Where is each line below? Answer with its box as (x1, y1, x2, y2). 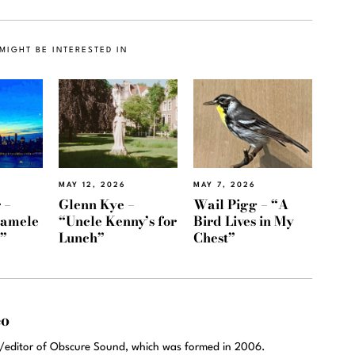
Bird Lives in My (193, 210, 294, 231)
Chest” (193, 227, 235, 248)
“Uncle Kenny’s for (59, 210, 177, 231)
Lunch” (59, 227, 105, 248)
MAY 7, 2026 (193, 181, 256, 189)
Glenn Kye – (59, 193, 135, 215)
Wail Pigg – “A (193, 193, 288, 215)
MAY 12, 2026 (59, 181, 126, 189)
